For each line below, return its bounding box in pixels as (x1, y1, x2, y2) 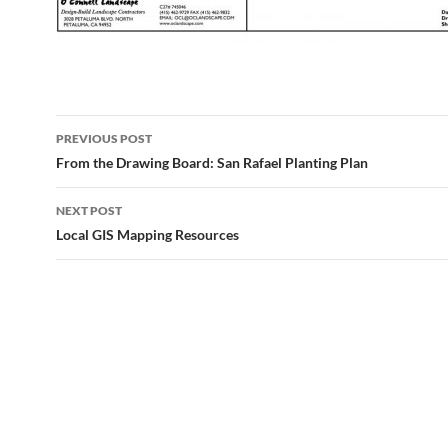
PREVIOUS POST (56, 131, 152, 146)
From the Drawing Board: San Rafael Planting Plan (56, 154, 368, 171)
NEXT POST (56, 203, 122, 218)
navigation (55, 150, 179, 182)
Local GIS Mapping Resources (56, 226, 239, 243)
